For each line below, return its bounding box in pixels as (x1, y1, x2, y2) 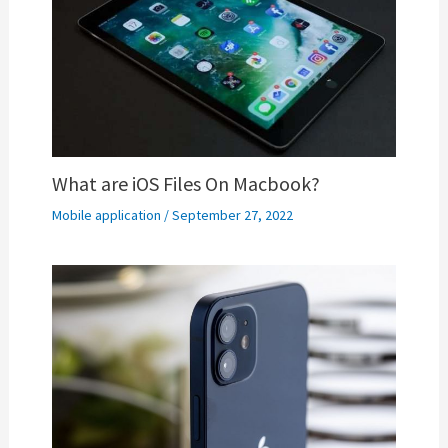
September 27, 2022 (171, 205, 293, 224)
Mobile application (51, 205, 161, 224)
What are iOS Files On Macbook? (51, 170, 320, 196)
